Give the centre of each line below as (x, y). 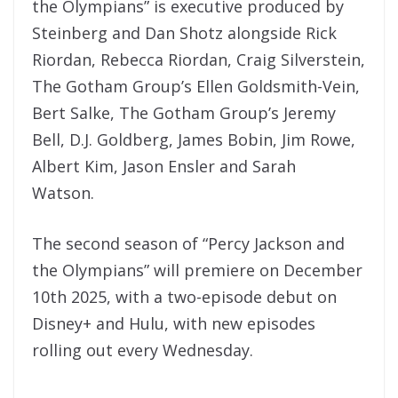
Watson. (65, 192)
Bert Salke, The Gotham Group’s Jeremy (184, 112)
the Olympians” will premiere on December (197, 270)
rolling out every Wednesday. (143, 350)
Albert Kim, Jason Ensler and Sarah (164, 166)
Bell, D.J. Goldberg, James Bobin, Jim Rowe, (194, 139)
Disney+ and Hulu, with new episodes (174, 323)
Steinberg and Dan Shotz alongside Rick (184, 32)
